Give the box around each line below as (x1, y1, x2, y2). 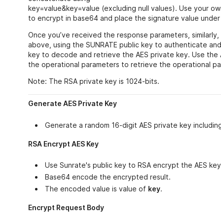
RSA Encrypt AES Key (28, 139, 99, 148)
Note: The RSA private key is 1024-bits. (28, 77, 159, 86)
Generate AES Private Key (28, 99, 117, 108)
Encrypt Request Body (28, 203, 104, 212)
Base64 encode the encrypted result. (44, 172, 171, 181)
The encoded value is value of (44, 184, 148, 193)
